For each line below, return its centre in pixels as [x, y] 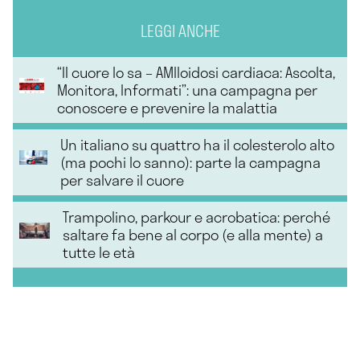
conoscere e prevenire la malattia [168, 107]
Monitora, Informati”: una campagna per [188, 90]
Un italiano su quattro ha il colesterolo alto [198, 144]
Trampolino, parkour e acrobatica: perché [197, 217]
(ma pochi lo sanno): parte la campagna [191, 162]
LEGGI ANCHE [180, 31]
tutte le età [99, 252]
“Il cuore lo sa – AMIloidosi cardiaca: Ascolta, [196, 72]
